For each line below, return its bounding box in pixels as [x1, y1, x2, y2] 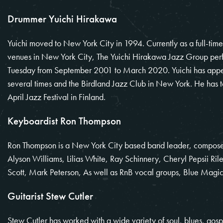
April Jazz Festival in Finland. [7, 91, 106, 103]
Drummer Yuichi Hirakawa [7, 11, 117, 25]
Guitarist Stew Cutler [7, 189, 93, 203]
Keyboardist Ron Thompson [7, 113, 121, 127]
